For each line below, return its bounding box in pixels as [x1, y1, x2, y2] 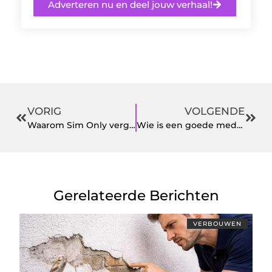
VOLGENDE [185, 104, 245, 117]
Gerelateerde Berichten [53, 186, 219, 204]
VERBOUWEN [192, 219, 242, 228]
